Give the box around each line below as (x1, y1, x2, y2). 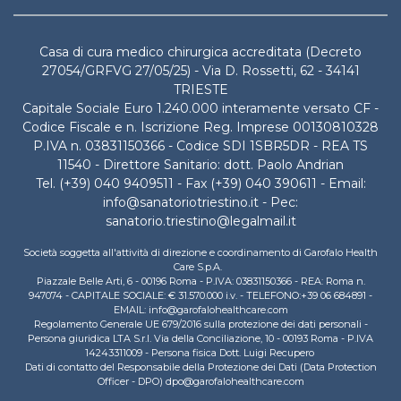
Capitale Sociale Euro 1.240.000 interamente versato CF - (22, 100, 379, 116)
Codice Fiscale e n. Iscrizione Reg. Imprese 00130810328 (22, 119, 379, 135)
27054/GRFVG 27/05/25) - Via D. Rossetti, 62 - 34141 (41, 63, 360, 79)
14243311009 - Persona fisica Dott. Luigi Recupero (84, 346, 317, 359)
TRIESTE (173, 81, 228, 98)
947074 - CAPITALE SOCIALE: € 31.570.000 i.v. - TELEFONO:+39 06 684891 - (29, 289, 372, 302)
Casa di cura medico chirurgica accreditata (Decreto (39, 44, 362, 60)
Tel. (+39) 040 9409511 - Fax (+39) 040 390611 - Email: (35, 175, 366, 192)
